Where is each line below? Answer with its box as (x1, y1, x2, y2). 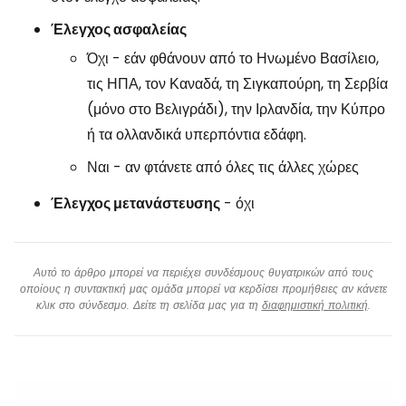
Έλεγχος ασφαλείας (51, 19, 187, 41)
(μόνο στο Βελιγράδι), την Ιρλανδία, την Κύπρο (87, 99, 385, 121)
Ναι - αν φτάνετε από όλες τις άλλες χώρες (87, 157, 359, 179)
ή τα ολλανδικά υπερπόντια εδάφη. (87, 124, 306, 146)
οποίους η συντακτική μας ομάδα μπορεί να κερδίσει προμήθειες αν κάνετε (19, 281, 387, 297)
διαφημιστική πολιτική (261, 297, 368, 314)
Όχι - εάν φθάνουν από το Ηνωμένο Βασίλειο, (87, 48, 379, 70)
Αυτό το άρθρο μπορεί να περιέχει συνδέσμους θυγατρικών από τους (33, 265, 373, 281)
